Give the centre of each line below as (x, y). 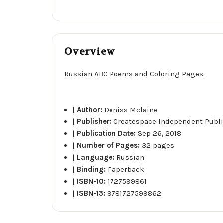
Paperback (126, 169)
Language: (97, 157)
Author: (91, 109)
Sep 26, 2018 (160, 133)
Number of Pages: (110, 145)
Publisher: (95, 121)
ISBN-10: (92, 181)
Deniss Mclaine (131, 109)
